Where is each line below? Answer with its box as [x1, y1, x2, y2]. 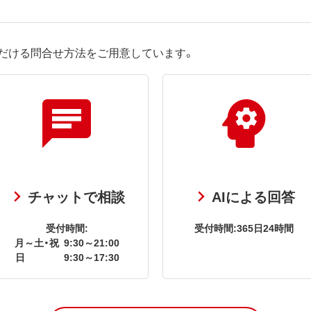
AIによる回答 [211, 186, 295, 206]
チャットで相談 [27, 186, 125, 206]
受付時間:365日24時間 [194, 221, 294, 235]
